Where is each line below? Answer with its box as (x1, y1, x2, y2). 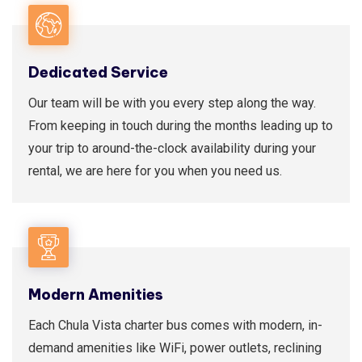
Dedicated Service (28, 63, 168, 82)
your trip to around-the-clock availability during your (28, 141, 316, 156)
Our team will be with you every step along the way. (28, 95, 316, 111)
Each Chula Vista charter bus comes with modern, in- (28, 318, 322, 333)
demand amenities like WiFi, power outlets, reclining (28, 340, 322, 356)
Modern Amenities (28, 285, 163, 304)
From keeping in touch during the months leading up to (28, 118, 333, 133)
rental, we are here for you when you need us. (28, 163, 282, 179)
